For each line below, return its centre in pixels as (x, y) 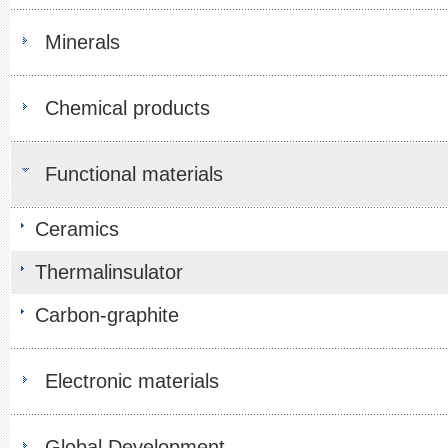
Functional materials (134, 174)
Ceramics (77, 229)
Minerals (82, 42)
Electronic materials (132, 381)
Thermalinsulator (109, 272)
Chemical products (127, 108)
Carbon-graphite (107, 315)
